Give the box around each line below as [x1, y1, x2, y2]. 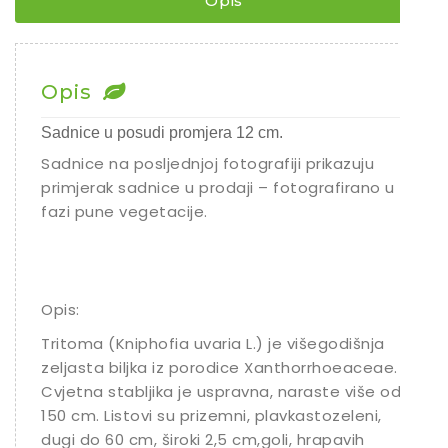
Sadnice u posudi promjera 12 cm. [41, 124, 283, 141]
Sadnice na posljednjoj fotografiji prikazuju [41, 153, 374, 174]
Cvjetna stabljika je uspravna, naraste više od [41, 381, 401, 402]
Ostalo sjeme [63, 44, 167, 63]
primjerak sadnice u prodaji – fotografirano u [41, 177, 395, 198]
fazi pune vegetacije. [41, 201, 208, 222]
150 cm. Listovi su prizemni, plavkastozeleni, [41, 405, 382, 426]
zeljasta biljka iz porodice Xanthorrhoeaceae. [41, 357, 398, 378]
